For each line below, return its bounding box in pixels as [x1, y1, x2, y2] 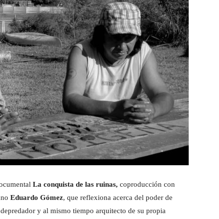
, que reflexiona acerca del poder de [63, 194, 173, 202]
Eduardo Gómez [10, 194, 63, 202]
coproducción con [118, 180, 175, 189]
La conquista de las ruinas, [33, 180, 118, 189]
